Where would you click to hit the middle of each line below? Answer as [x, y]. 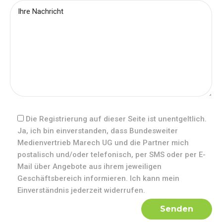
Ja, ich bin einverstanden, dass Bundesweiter [98, 131]
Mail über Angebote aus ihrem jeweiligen [89, 167]
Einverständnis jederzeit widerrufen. [81, 191]
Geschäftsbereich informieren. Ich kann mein [98, 179]
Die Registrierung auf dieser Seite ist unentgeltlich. [116, 119]
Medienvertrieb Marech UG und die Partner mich [103, 143]
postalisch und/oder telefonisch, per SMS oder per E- [111, 155]
